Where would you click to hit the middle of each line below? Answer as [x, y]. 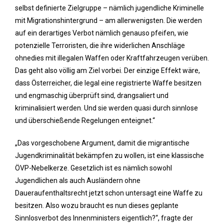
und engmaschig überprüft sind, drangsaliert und [92, 95]
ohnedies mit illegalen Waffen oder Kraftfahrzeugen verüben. [112, 58]
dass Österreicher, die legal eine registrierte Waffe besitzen [108, 83]
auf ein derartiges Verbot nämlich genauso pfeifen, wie [102, 33]
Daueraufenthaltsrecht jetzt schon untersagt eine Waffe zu [109, 193]
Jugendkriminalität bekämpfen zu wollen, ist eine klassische [109, 155]
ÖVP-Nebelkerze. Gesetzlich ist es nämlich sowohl [93, 168]
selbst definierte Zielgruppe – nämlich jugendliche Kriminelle [109, 8]
